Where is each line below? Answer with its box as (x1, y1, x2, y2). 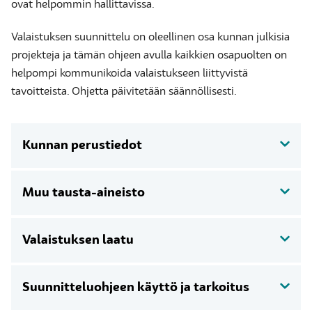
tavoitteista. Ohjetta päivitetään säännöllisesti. (11, 86, 237, 97)
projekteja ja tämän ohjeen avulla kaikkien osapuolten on (11, 50, 287, 61)
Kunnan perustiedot (22, 139, 142, 152)
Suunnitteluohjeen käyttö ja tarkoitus (22, 281, 249, 294)
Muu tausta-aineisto (22, 187, 145, 199)
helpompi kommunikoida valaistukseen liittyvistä (11, 68, 248, 79)
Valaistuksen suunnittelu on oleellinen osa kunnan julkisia (11, 32, 290, 43)
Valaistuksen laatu (22, 234, 134, 247)
